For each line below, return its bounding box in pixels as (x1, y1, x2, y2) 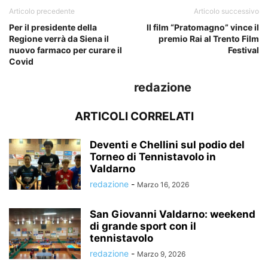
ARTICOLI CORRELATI (74, 109, 194, 123)
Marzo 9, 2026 (137, 249, 185, 258)
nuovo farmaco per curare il (9, 45, 122, 55)
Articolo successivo (194, 7, 259, 16)
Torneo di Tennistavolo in (90, 151, 216, 163)
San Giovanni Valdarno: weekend (90, 208, 255, 220)
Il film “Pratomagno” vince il (147, 22, 259, 32)
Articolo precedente (9, 7, 75, 16)
